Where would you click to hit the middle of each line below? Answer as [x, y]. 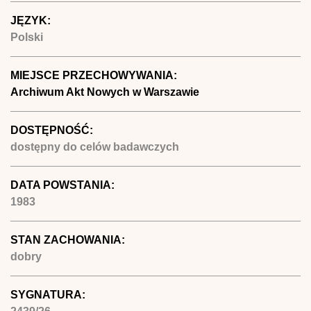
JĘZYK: [32, 20]
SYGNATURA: [49, 294]
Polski [27, 37]
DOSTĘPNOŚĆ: [53, 130]
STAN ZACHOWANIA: [69, 239]
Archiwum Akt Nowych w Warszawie [105, 92]
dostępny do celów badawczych [95, 146]
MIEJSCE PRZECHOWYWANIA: [95, 75]
